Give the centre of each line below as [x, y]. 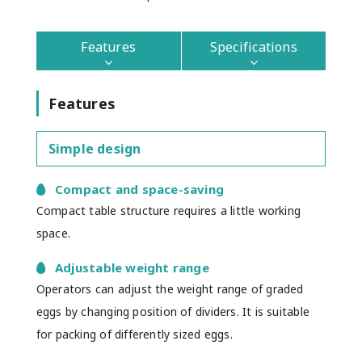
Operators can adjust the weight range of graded [170, 288]
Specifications [253, 47]
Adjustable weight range [132, 267]
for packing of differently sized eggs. [134, 334]
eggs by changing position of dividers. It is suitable [173, 311]
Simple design [95, 148]
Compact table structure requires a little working [168, 210]
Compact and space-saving [140, 189]
